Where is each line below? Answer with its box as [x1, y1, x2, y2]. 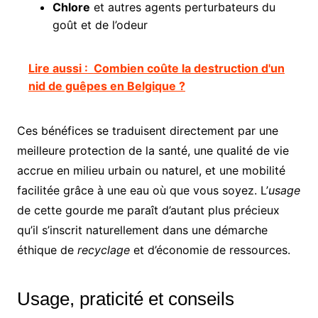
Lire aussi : [28, 60, 88, 75]
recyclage [77, 242, 130, 257]
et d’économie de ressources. [129, 242, 290, 257]
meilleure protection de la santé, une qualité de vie [16, 143, 289, 158]
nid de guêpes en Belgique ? [28, 78, 185, 93]
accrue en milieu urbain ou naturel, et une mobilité [16, 163, 285, 177]
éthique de [16, 242, 77, 257]
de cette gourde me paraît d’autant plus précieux [16, 202, 280, 217]
